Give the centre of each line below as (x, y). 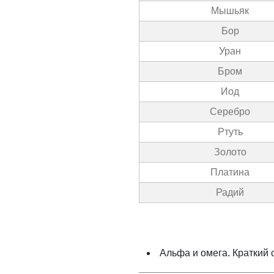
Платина (230, 172)
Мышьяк (230, 11)
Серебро (230, 112)
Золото (230, 152)
